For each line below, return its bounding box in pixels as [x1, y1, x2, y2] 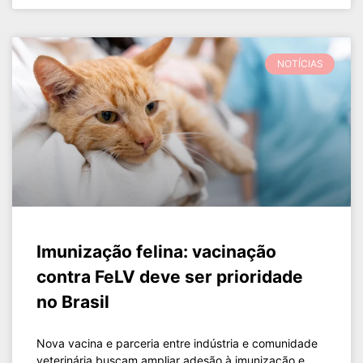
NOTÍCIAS [276, 58, 323, 70]
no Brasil [36, 292, 109, 312]
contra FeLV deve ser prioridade [36, 267, 303, 287]
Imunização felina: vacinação [36, 241, 276, 262]
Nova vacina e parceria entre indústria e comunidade [36, 336, 318, 350]
